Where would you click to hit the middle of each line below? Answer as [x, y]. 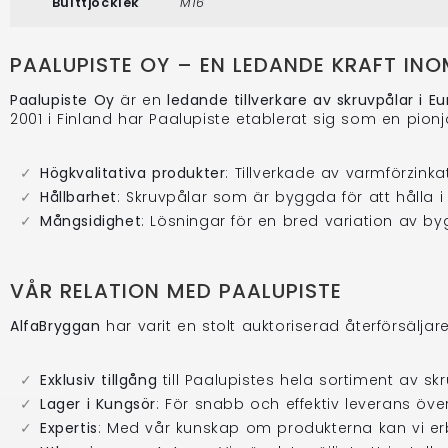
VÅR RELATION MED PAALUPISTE [176, 290]
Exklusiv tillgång [99, 379]
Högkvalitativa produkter [133, 172]
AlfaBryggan [55, 325]
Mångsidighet [91, 220]
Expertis [69, 427]
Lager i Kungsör [98, 403]
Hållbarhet [78, 196]
